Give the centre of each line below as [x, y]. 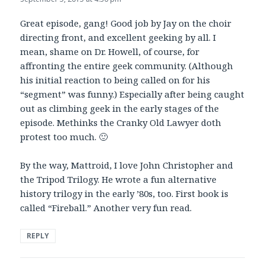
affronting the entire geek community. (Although [127, 66]
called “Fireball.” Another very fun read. [106, 208]
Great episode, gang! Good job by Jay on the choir [126, 23]
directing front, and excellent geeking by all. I [118, 38]
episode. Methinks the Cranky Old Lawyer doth [121, 123]
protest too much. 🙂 [64, 137]
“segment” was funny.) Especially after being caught [132, 94]
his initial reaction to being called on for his [115, 80]
